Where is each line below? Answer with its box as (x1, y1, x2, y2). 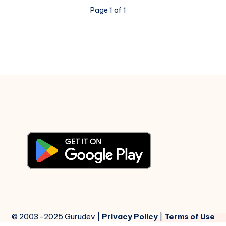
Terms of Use (164, 212, 215, 222)
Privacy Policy (101, 212, 158, 222)
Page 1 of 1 (90, 6, 126, 15)
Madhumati (122, 12, 167, 22)
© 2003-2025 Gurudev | (11, 212, 102, 222)
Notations (122, 54, 163, 65)
